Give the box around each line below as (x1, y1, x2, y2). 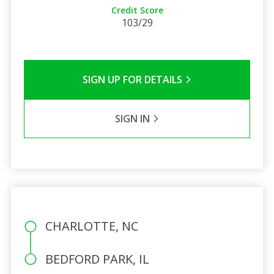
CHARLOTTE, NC (45, 217, 138, 234)
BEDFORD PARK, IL (45, 250, 149, 267)
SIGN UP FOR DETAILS (82, 72, 185, 86)
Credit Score (111, 4, 163, 16)
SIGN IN (114, 111, 152, 125)
